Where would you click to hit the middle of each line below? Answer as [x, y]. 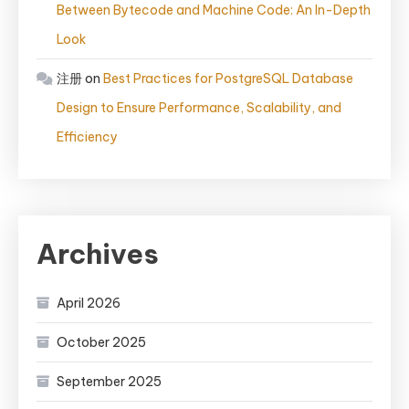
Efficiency [87, 137]
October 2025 [101, 342]
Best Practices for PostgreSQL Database [228, 79]
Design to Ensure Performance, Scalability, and [199, 108]
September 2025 [109, 382]
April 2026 [89, 303]
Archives [98, 254]
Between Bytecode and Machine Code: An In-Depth [214, 10]
